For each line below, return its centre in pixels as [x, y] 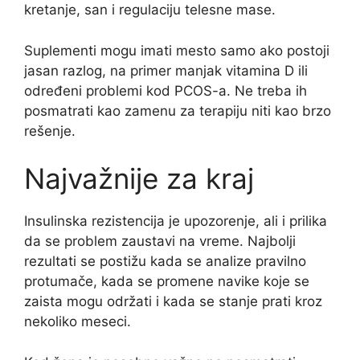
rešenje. [50, 131]
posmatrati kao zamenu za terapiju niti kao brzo [178, 110]
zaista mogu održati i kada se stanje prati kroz [173, 302]
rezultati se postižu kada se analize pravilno [165, 262]
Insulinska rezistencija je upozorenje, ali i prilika [176, 221]
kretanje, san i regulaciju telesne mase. [150, 10]
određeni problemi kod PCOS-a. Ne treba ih [166, 90]
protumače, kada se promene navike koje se [167, 282]
